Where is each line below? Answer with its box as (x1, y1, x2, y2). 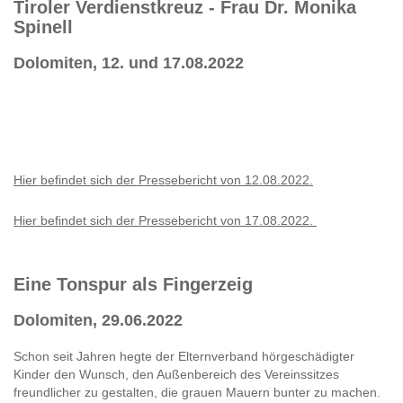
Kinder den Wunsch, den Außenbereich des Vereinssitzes (13, 366, 339, 381)
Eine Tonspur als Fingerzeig (13, 273, 253, 294)
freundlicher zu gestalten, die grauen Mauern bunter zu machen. (13, 384, 381, 399)
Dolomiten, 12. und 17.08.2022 (13, 53, 244, 72)
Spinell (13, 16, 73, 37)
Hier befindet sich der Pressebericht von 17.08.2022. (13, 212, 317, 228)
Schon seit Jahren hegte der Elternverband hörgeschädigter (13, 348, 354, 363)
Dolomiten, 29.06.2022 (13, 310, 183, 329)
